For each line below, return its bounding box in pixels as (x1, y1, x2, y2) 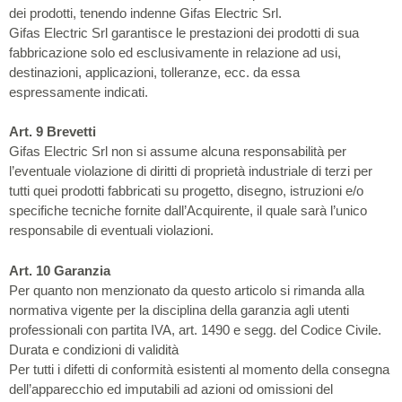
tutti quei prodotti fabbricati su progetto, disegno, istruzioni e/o (9, 183, 363, 198)
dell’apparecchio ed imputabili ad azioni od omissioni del (9, 380, 333, 397)
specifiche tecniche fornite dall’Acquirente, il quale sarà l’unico (9, 203, 367, 218)
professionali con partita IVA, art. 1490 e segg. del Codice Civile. (9, 321, 381, 337)
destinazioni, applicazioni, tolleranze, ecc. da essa (9, 64, 300, 80)
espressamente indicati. (9, 83, 148, 100)
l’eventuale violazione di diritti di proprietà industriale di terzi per (9, 163, 372, 179)
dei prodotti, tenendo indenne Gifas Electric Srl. (9, 4, 282, 21)
